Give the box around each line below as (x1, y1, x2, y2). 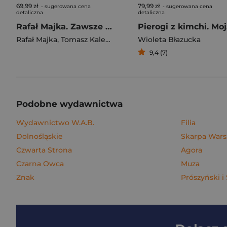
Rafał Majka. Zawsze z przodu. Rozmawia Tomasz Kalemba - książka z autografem (105, 22, 112, 31)
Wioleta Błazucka (138, 35, 201, 44)
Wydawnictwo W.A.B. (16, 118, 94, 127)
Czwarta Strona (16, 145, 72, 155)
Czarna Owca (16, 159, 64, 168)
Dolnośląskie (16, 132, 63, 141)
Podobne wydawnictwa (16, 99, 123, 109)
